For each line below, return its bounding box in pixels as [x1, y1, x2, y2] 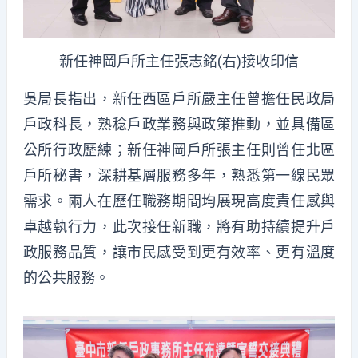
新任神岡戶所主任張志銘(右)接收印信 [59, 53, 299, 70]
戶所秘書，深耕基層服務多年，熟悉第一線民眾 [22, 166, 336, 184]
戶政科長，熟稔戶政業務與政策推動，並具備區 [22, 115, 336, 133]
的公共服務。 [22, 268, 109, 286]
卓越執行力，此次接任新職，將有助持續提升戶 [22, 217, 336, 235]
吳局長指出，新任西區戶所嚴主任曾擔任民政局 [22, 89, 336, 107]
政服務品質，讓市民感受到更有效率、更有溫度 [22, 243, 336, 261]
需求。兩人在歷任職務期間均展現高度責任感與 [22, 192, 336, 209]
